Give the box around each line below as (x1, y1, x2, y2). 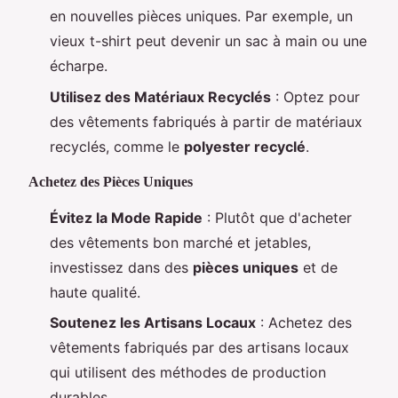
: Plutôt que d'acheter (203, 208, 352, 227)
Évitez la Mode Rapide (50, 208, 203, 227)
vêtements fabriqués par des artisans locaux (50, 338, 349, 356)
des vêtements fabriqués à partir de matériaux (50, 112, 362, 131)
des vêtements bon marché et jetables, (50, 233, 311, 251)
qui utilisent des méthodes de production (50, 362, 326, 381)
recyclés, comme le (50, 137, 184, 155)
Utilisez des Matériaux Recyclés (50, 87, 271, 106)
